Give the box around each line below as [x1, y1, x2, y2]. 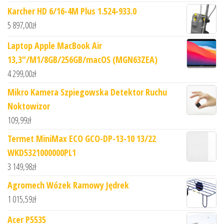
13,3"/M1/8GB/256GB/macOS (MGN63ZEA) [7, 53, 157, 65]
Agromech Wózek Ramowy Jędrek [7, 178, 129, 191]
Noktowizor [7, 99, 50, 112]
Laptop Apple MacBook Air [7, 39, 102, 51]
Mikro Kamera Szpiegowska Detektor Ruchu [7, 85, 167, 98]
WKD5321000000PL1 [7, 146, 76, 158]
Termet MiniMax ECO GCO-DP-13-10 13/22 [7, 132, 156, 144]
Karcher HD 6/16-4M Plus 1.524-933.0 [7, 4, 136, 17]
